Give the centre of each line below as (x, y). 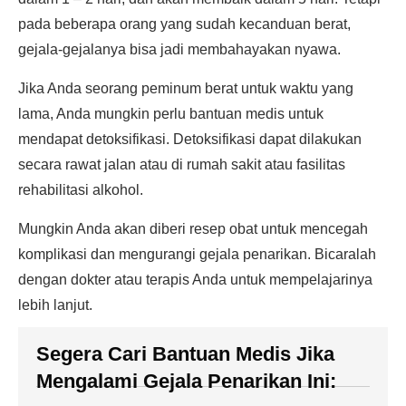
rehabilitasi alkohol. (81, 190)
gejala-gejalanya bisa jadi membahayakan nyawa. (179, 49)
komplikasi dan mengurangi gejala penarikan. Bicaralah (197, 254)
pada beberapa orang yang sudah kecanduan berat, (184, 24)
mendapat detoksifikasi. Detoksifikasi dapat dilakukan (190, 139)
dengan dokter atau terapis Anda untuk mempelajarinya (195, 280)
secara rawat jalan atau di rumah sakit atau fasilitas (182, 164)
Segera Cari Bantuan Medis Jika (185, 354)
